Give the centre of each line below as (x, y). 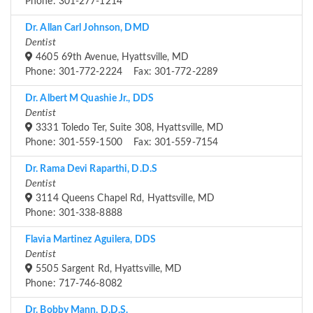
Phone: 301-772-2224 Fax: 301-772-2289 (122, 72)
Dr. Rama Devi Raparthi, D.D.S (91, 169)
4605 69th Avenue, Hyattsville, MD (111, 58)
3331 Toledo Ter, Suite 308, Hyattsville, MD (129, 128)
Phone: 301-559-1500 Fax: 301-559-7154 (122, 143)
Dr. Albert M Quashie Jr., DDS (89, 99)
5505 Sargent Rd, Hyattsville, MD (108, 269)
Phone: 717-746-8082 (74, 284)
